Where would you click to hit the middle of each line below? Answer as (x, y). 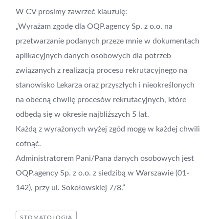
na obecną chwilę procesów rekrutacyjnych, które (101, 100)
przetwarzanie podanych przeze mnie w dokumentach (108, 41)
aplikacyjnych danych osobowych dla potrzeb (93, 56)
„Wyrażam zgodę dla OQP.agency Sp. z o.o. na (94, 26)
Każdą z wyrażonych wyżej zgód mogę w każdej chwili (108, 129)
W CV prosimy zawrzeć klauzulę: (71, 12)
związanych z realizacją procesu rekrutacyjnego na (101, 70)
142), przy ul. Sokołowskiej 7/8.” (70, 188)
